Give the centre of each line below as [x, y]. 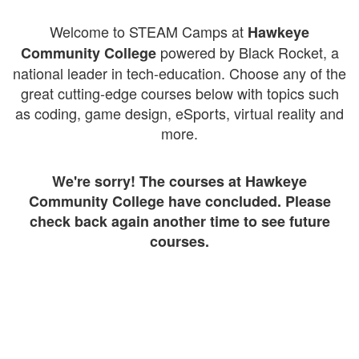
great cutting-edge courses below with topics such [179, 93]
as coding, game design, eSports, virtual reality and [179, 113]
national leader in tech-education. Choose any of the [179, 73]
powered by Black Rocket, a [247, 52]
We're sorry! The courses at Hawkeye [179, 181]
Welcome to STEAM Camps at [149, 31]
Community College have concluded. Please [179, 201]
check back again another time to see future [179, 221]
